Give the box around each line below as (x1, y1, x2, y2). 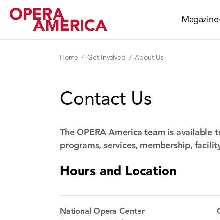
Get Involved (87, 55, 126, 61)
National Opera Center (60, 207, 145, 216)
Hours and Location (60, 165, 177, 178)
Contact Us (60, 90, 152, 109)
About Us (135, 55, 164, 61)
